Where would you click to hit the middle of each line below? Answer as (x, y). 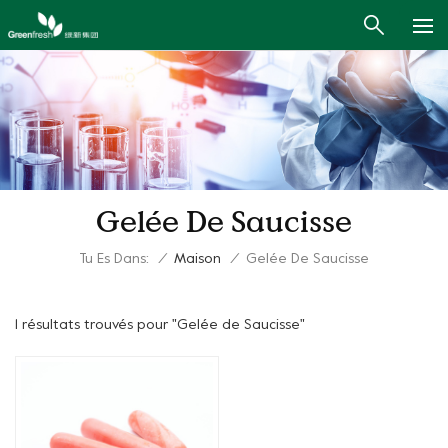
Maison (197, 260)
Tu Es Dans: (114, 259)
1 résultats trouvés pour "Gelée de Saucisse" (160, 325)
